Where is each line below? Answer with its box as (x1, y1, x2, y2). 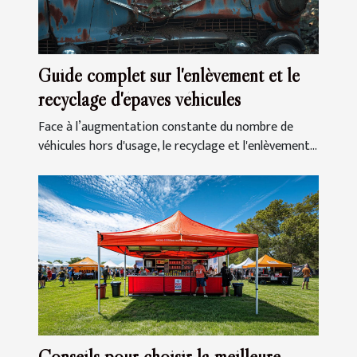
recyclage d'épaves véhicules (38, 88, 241, 112)
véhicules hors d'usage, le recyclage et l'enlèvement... (38, 135, 317, 158)
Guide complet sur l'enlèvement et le (38, 64, 300, 88)
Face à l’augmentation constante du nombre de (38, 116, 293, 139)
